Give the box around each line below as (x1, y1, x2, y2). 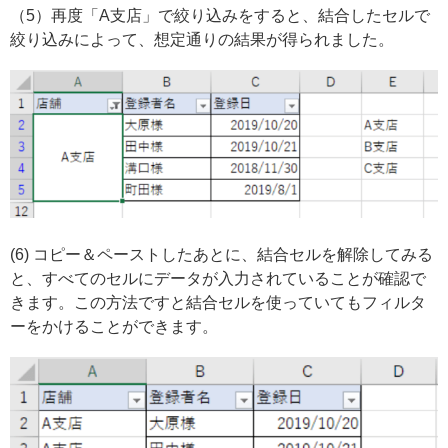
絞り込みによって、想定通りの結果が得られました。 (10, 31, 394, 49)
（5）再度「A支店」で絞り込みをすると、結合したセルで (10, 7, 430, 25)
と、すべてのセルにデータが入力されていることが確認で (10, 269, 426, 287)
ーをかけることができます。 (10, 317, 218, 335)
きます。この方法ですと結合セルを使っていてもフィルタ (10, 293, 426, 311)
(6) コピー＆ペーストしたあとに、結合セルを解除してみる (10, 245, 433, 263)
